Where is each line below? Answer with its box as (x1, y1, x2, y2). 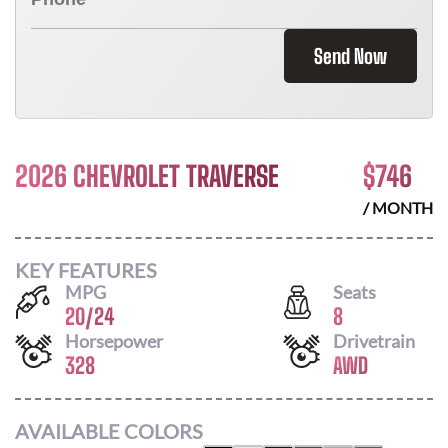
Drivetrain (333, 329, 415, 352)
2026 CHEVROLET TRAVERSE (15, 159, 279, 193)
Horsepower (65, 329, 163, 352)
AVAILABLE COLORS (15, 419, 203, 443)
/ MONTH (363, 198, 433, 217)
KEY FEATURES (15, 257, 157, 282)
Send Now (314, 44, 387, 68)
